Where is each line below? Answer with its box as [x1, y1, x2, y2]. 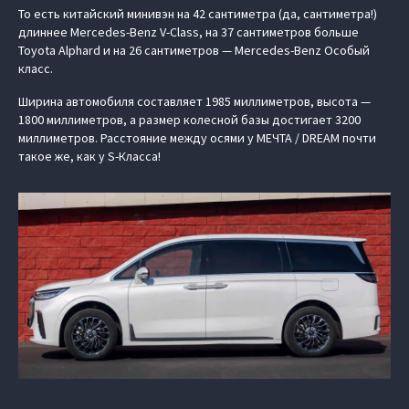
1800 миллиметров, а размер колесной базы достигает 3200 [18, 111, 361, 128]
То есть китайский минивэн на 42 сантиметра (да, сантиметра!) [18, 5, 377, 22]
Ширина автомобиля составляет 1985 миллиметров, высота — [18, 93, 371, 110]
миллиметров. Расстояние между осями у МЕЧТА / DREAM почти [18, 130, 376, 146]
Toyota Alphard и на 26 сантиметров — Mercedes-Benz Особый [18, 42, 370, 58]
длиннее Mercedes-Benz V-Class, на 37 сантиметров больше [18, 24, 359, 40]
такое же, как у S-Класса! [18, 148, 161, 164]
